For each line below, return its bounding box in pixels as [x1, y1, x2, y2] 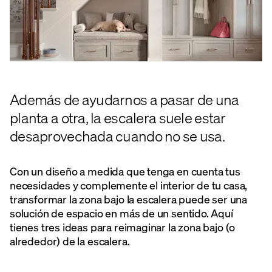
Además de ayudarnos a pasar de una [10, 89, 239, 109]
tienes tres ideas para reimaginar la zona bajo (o [10, 219, 236, 234]
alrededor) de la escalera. [10, 233, 130, 248]
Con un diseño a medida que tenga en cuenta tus [10, 163, 240, 178]
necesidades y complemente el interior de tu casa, [10, 177, 248, 192]
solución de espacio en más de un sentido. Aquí [10, 205, 233, 220]
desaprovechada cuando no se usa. [10, 126, 225, 146]
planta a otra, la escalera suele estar [10, 107, 226, 127]
